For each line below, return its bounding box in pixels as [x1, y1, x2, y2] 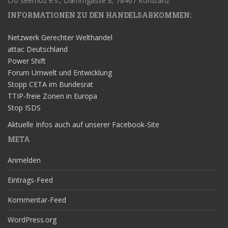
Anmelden [8, 155, 41, 165]
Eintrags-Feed [8, 175, 53, 185]
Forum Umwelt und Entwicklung [8, 68, 112, 77]
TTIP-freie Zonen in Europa [8, 91, 97, 101]
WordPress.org [8, 215, 56, 224]
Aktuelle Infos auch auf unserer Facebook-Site [8, 120, 159, 129]
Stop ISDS [8, 103, 41, 112]
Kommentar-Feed [8, 195, 66, 205]
